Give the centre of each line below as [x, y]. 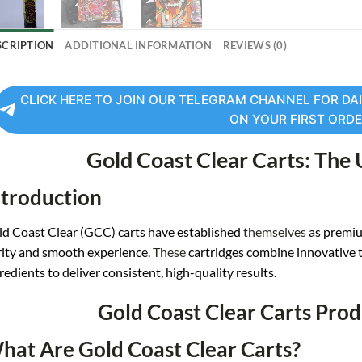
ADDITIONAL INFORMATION [138, 45]
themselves [274, 232]
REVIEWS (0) [255, 45]
